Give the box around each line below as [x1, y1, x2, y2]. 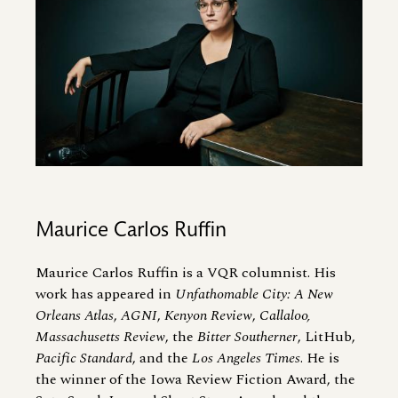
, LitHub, [298, 326, 355, 348]
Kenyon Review [164, 305, 252, 327]
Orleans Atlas [36, 305, 114, 327]
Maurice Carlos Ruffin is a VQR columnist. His [36, 262, 336, 284]
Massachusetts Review [36, 326, 165, 348]
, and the [132, 347, 192, 370]
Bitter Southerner [197, 326, 298, 348]
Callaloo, [259, 305, 311, 327]
